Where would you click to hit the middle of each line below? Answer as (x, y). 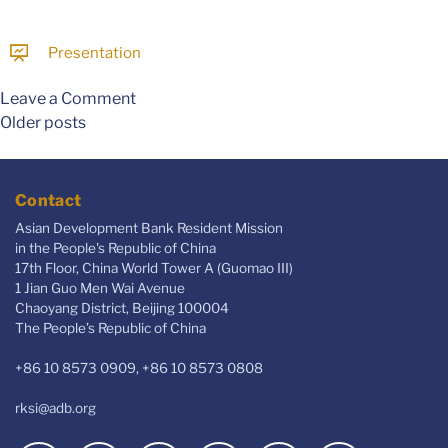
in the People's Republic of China (115, 247)
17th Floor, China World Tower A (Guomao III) (154, 267)
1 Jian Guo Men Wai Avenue (100, 287)
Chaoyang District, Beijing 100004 (122, 307)
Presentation (94, 53)
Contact (48, 200)
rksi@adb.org (55, 407)
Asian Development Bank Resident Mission (149, 227)
